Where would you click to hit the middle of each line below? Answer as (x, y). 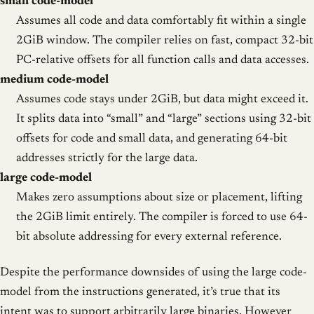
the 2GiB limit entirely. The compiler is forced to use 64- (162, 217)
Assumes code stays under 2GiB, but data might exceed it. (162, 100)
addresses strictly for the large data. (107, 158)
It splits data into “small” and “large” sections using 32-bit (163, 119)
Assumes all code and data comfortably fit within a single (161, 21)
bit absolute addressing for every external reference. (149, 237)
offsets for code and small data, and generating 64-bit (151, 139)
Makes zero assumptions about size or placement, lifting (159, 198)
